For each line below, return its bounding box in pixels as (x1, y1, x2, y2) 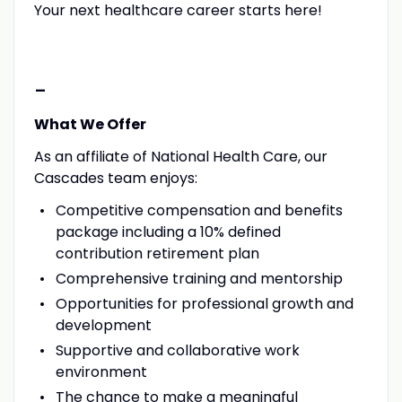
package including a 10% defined (55, 221, 281, 242)
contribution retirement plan (55, 242, 259, 264)
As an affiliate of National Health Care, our (33, 145, 328, 167)
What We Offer (33, 113, 146, 135)
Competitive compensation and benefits (55, 199, 343, 221)
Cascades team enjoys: (33, 167, 197, 188)
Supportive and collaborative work (55, 339, 300, 361)
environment (55, 361, 147, 382)
